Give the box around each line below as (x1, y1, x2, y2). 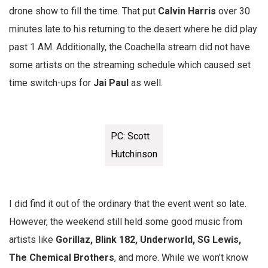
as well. (129, 77, 163, 89)
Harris (188, 5, 216, 17)
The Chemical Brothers (9, 251, 114, 263)
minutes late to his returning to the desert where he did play (9, 23, 257, 35)
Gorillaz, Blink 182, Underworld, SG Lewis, (56, 233, 241, 245)
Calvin (158, 5, 185, 17)
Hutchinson (111, 148, 157, 160)
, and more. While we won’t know (114, 251, 248, 263)
